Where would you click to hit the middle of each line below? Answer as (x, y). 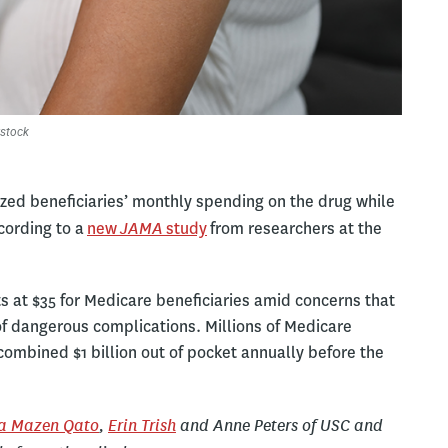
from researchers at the (294, 228)
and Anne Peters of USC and (279, 425)
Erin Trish (142, 425)
